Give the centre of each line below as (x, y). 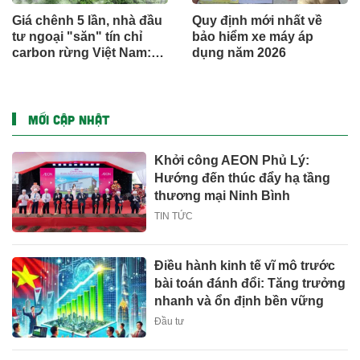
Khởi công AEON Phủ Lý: (232, 160)
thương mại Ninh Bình (223, 195)
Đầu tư (170, 322)
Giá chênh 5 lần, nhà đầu (87, 20)
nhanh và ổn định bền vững (239, 301)
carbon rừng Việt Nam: (82, 52)
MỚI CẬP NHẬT (69, 119)
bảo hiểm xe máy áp (253, 36)
